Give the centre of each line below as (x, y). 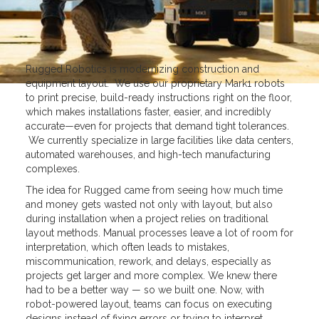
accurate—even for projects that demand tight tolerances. (157, 126)
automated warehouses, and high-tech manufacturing (148, 155)
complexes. (52, 169)
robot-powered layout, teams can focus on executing (148, 304)
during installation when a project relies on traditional (147, 219)
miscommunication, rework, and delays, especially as (148, 261)
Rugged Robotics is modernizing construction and (142, 69)
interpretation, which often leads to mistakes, (127, 247)
